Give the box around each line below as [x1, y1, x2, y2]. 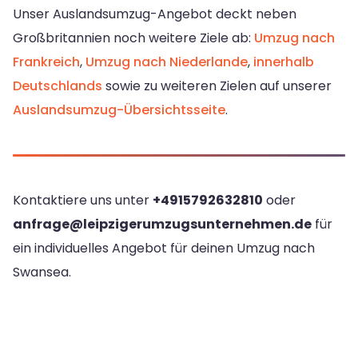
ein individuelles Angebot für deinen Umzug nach [13, 239, 315, 258]
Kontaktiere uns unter [13, 191, 153, 210]
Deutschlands [13, 77, 102, 96]
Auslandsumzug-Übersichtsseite [13, 101, 225, 120]
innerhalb [253, 53, 314, 72]
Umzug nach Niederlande [86, 53, 248, 72]
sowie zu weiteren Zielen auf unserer [102, 77, 332, 96]
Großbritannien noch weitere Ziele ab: [13, 29, 254, 48]
